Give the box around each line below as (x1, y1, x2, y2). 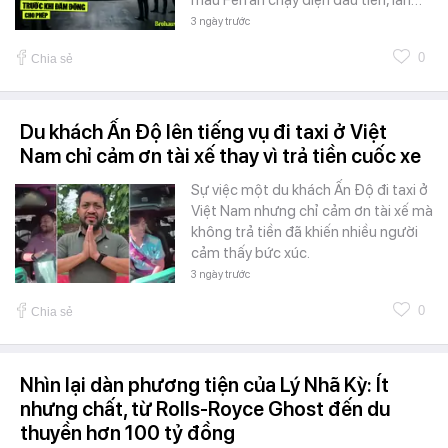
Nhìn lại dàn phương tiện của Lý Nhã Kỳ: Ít (20, 372, 389, 397)
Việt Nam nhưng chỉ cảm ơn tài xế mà (191, 201, 433, 220)
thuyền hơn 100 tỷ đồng (20, 420, 235, 445)
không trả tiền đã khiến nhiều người (191, 222, 418, 241)
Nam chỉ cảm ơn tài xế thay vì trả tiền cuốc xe (20, 143, 421, 168)
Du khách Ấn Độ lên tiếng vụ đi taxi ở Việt (20, 119, 387, 144)
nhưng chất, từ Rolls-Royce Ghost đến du (20, 396, 390, 421)
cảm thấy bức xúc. (191, 243, 310, 262)
